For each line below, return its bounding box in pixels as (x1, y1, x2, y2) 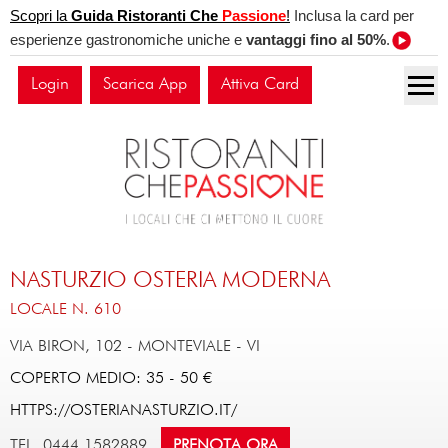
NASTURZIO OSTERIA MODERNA (10, 269, 330, 292)
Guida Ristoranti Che (71, 7, 222, 24)
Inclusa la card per (290, 7, 414, 24)
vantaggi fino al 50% (246, 31, 386, 48)
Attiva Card (221, 76, 299, 93)
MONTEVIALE (138, 338, 231, 355)
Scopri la (10, 7, 71, 24)
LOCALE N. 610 (10, 301, 121, 318)
